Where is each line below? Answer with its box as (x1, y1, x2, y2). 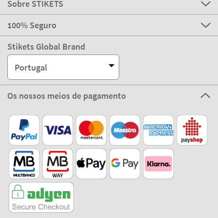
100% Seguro (7, 19, 56, 31)
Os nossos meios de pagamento (7, 90, 126, 102)
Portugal (15, 61, 47, 73)
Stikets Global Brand (7, 41, 85, 53)
